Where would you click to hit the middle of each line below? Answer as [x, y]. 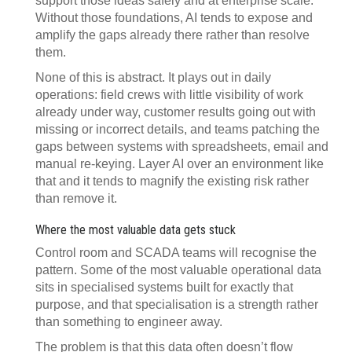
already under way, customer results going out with [176, 112]
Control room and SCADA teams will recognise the [176, 253]
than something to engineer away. [129, 322]
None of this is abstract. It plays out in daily [153, 77]
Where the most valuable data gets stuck [136, 230]
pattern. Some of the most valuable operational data [178, 270]
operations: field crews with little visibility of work [169, 95]
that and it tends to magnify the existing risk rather [172, 181]
